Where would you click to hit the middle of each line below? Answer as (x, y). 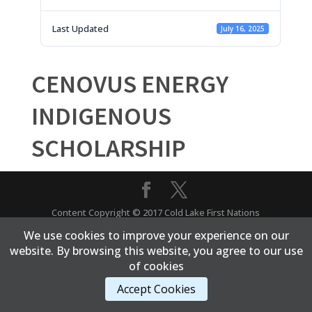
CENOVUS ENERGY (130, 84)
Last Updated (80, 29)
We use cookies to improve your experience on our (156, 235)
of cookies (156, 266)
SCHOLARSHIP (108, 148)
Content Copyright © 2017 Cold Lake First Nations (156, 212)
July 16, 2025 (242, 29)
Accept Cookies (156, 289)
